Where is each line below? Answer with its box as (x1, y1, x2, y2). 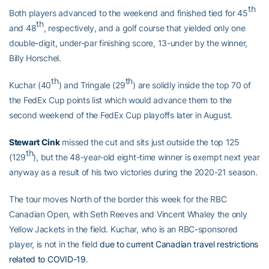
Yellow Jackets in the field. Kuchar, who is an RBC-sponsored (9, 223, 238, 234)
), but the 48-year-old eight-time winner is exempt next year (33, 151, 260, 162)
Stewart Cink (9, 136, 60, 147)
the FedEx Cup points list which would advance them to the (9, 94, 232, 105)
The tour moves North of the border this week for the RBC (9, 193, 227, 204)
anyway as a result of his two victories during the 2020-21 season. (9, 166, 258, 177)
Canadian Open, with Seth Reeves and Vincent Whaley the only (9, 208, 247, 219)
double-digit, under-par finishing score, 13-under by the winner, (9, 37, 248, 48)
